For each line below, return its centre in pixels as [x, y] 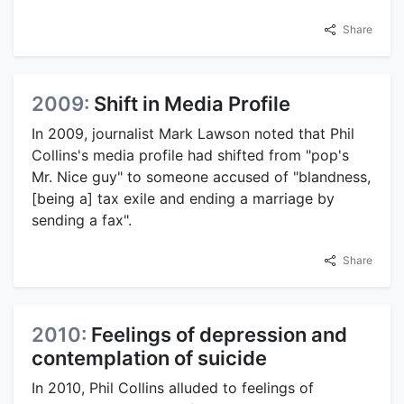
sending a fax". [82, 220]
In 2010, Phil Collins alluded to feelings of [173, 388]
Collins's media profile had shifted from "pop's [190, 156]
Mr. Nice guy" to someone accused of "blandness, [201, 177]
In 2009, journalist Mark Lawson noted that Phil [193, 134]
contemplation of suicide [149, 358]
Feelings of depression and [219, 335]
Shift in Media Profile [192, 104]
